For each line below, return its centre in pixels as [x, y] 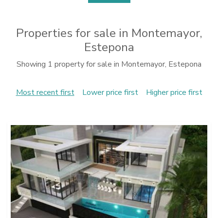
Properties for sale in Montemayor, [109, 33]
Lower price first [110, 92]
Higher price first [174, 92]
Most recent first [45, 92]
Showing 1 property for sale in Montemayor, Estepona [109, 64]
